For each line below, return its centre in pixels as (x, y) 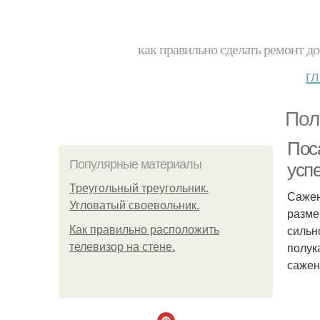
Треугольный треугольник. (139, 188)
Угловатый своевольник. (134, 205)
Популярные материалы (135, 164)
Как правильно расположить (144, 230)
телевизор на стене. (122, 247)
